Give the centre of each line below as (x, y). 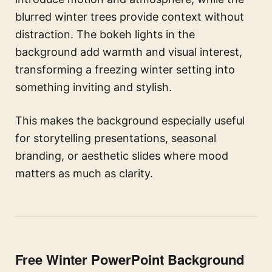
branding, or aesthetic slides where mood (122, 156)
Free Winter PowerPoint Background (130, 260)
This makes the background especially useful (130, 121)
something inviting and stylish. (93, 87)
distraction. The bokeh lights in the (105, 35)
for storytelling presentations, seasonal (116, 138)
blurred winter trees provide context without (130, 17)
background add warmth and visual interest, (129, 52)
